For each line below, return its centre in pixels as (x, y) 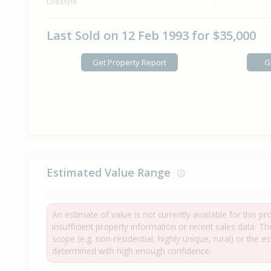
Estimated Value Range (112, 173)
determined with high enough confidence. (132, 251)
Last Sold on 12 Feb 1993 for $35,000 (151, 36)
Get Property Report (129, 62)
